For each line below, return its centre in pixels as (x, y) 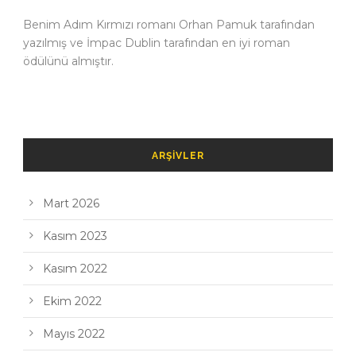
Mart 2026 (71, 203)
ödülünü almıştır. (68, 61)
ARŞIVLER (178, 155)
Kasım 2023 (75, 236)
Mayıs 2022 (74, 333)
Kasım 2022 (75, 268)
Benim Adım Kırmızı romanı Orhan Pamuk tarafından (169, 24)
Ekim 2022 (72, 301)
